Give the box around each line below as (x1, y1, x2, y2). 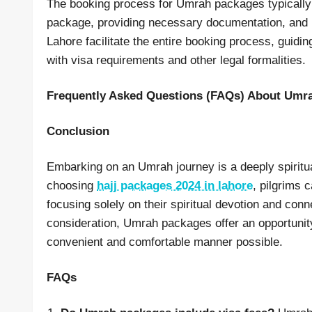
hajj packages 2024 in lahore (97, 179, 253, 192)
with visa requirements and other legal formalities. (47, 54, 306, 67)
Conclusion (47, 125, 109, 138)
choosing (47, 179, 97, 192)
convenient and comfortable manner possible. (47, 235, 283, 249)
